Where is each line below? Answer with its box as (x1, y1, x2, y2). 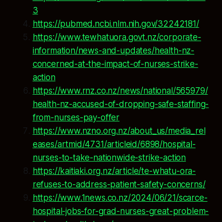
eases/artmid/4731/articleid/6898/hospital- (32, 139, 196, 150)
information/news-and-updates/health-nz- (32, 46, 195, 56)
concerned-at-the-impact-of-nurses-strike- (32, 59, 198, 69)
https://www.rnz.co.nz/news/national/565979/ (32, 86, 208, 96)
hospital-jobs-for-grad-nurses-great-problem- (32, 206, 209, 217)
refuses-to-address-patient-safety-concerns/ (32, 179, 206, 190)
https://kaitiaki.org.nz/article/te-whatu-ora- (32, 166, 196, 176)
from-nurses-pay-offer (32, 112, 120, 123)
